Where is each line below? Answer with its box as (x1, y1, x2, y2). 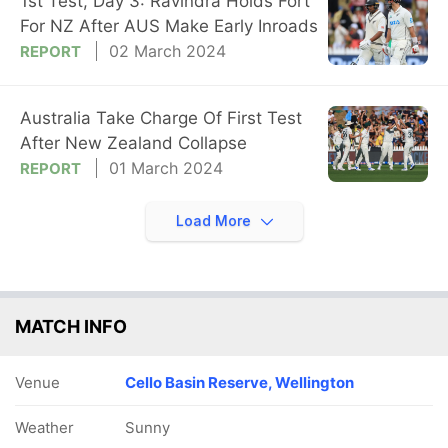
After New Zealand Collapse (20, 132, 247, 153)
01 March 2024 (109, 157, 223, 178)
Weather (15, 417, 74, 437)
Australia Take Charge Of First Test (20, 107, 302, 128)
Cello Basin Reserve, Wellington (125, 372, 354, 392)
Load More (175, 211, 255, 229)
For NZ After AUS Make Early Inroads (20, 16, 318, 37)
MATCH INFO (15, 315, 127, 337)
